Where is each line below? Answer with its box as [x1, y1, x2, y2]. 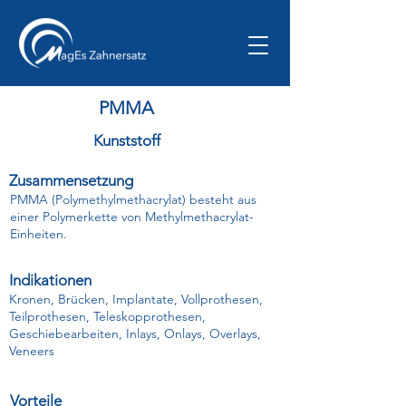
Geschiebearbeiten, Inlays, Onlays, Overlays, [9, 325, 261, 342]
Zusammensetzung [9, 171, 133, 189]
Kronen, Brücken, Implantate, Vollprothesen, [9, 291, 263, 307]
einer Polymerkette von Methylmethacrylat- [10, 208, 254, 225]
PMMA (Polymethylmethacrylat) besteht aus [10, 191, 256, 208]
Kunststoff [92, 131, 160, 150]
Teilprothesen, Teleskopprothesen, [9, 308, 206, 324]
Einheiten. [10, 226, 67, 242]
